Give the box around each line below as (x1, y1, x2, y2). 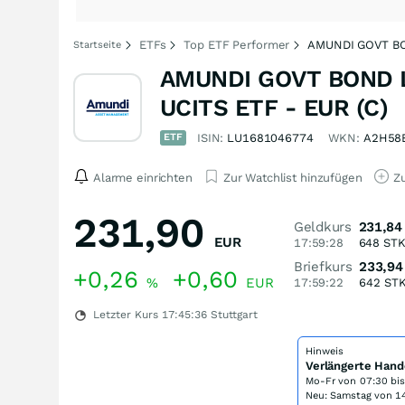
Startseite (73, 39, 121, 51)
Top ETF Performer (184, 38, 290, 52)
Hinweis (306, 345, 344, 357)
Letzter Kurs (89, 308, 162, 321)
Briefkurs (294, 259, 353, 275)
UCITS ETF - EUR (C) (160, 94, 389, 121)
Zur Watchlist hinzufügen (222, 170, 363, 184)
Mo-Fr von (306, 375, 360, 387)
